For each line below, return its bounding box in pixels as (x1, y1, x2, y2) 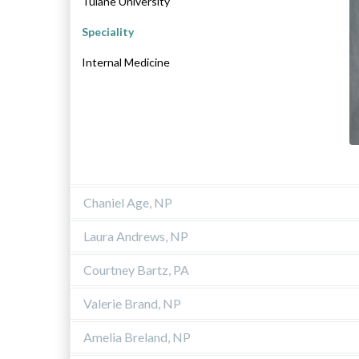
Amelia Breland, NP (83, 329, 191, 345)
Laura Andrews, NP (83, 228, 188, 244)
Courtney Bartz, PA (83, 261, 189, 277)
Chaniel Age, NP (83, 194, 172, 210)
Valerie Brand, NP (83, 295, 181, 311)
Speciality (82, 24, 134, 38)
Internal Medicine (82, 54, 170, 69)
